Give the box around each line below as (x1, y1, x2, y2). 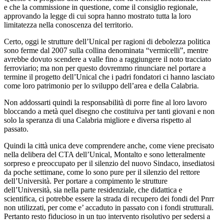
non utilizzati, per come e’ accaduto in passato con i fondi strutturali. (4, 203, 214, 212)
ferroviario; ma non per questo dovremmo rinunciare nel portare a (4, 64, 206, 73)
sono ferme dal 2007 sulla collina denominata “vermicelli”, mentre (4, 46, 208, 55)
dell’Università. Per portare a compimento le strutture (4, 177, 167, 186)
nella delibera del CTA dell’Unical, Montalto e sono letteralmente (4, 150, 205, 159)
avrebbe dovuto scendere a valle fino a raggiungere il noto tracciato (4, 55, 211, 64)
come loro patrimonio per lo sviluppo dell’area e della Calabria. (4, 82, 199, 90)
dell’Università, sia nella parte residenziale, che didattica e (4, 186, 182, 194)
